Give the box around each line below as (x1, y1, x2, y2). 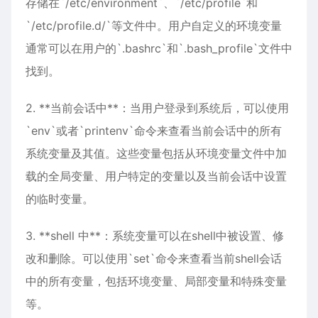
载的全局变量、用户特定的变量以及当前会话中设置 (26, 169, 287, 183)
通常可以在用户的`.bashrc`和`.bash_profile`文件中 (26, 41, 292, 55)
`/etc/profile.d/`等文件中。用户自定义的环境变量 (26, 18, 282, 33)
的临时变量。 (26, 192, 94, 206)
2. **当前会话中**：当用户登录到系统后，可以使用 (26, 101, 289, 115)
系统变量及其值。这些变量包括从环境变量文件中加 (26, 146, 287, 160)
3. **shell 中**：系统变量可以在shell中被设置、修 (26, 229, 284, 243)
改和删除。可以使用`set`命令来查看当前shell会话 (26, 251, 282, 265)
